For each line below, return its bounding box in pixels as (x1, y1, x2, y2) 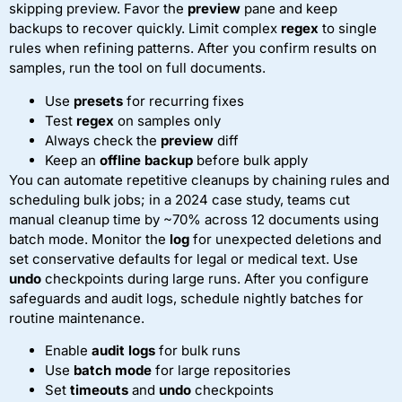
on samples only (114, 111, 221, 129)
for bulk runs (155, 342, 240, 360)
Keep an (45, 151, 100, 169)
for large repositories (152, 362, 291, 380)
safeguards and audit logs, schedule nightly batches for (9, 289, 363, 307)
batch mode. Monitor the (9, 230, 170, 248)
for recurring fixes (123, 92, 244, 109)
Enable (45, 342, 92, 360)
